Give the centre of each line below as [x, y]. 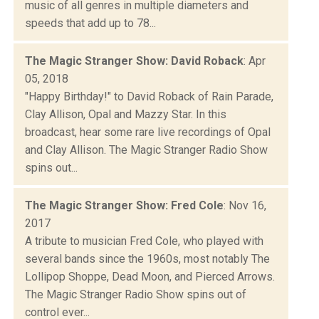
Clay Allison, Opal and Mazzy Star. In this [126, 114]
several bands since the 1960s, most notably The [147, 258]
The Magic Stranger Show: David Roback [134, 61]
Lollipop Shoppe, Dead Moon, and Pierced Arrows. [150, 276]
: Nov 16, [245, 205]
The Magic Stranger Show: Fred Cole [124, 205]
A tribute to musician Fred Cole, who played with [144, 241]
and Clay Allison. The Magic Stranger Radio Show [146, 150]
